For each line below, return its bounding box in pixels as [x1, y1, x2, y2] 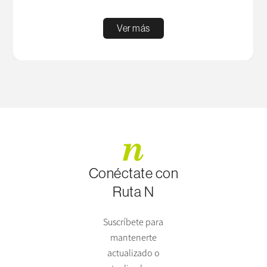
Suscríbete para [103, 216, 164, 228]
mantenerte [110, 231, 157, 244]
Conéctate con [88, 164, 179, 182]
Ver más [117, 22, 150, 35]
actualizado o [107, 247, 160, 259]
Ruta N [113, 182, 154, 201]
